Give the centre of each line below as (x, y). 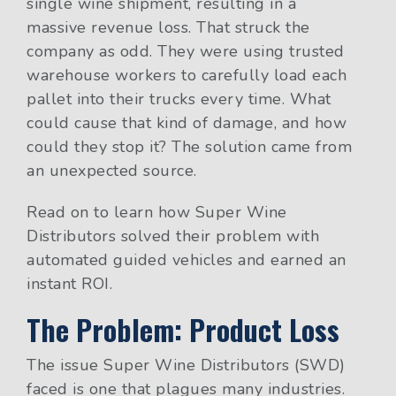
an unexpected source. (112, 171)
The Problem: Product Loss (183, 330)
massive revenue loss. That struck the (168, 28)
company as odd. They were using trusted (186, 52)
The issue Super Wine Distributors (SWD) (186, 366)
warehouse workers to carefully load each (187, 76)
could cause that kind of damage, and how (187, 123)
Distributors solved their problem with (173, 236)
